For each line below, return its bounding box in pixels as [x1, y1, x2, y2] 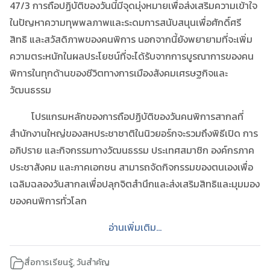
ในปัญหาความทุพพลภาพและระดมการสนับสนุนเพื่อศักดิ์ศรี [10, 14, 241, 30]
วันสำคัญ [77, 255, 110, 269]
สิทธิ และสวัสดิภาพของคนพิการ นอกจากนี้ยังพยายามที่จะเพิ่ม [10, 31, 253, 46]
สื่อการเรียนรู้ [24, 255, 73, 269]
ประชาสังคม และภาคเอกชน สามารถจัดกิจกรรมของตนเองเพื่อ [10, 159, 253, 174]
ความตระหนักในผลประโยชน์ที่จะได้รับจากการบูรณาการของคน [10, 48, 254, 63]
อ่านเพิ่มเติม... [108, 219, 162, 234]
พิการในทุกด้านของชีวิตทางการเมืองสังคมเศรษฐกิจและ [10, 65, 228, 80]
